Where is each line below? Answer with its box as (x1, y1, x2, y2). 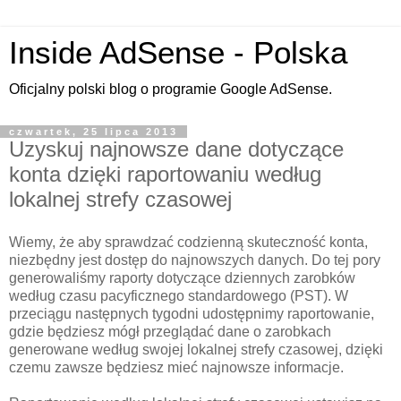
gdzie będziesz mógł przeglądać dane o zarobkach (9, 323, 331, 339)
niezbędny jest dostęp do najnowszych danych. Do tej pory (9, 252, 380, 268)
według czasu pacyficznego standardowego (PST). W (9, 287, 348, 303)
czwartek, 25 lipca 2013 (9, 126, 178, 137)
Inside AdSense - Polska (9, 36, 347, 70)
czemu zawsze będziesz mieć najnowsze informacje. (9, 359, 344, 375)
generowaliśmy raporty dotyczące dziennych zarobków (9, 269, 355, 286)
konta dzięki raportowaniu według (9, 162, 321, 186)
